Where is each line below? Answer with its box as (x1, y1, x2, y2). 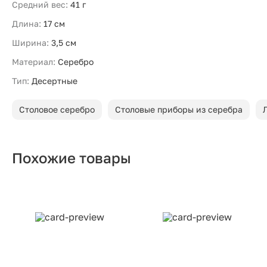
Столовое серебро (19, 104, 95, 114)
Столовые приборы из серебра (115, 104, 243, 114)
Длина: (12, 18, 41, 29)
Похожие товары (12, 149, 131, 166)
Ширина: (12, 38, 49, 48)
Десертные (32, 76, 77, 86)
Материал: (12, 57, 55, 67)
